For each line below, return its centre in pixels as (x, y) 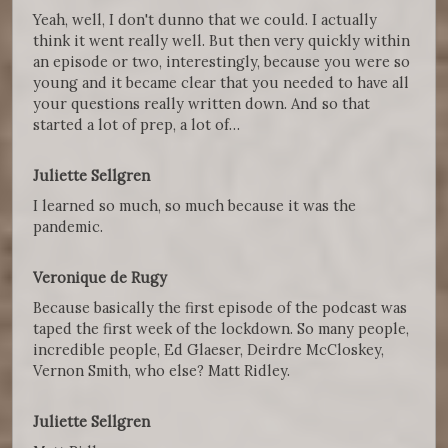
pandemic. (68, 227)
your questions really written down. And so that (201, 104)
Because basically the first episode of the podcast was (220, 308)
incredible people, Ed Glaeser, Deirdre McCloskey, (208, 350)
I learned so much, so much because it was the (194, 206)
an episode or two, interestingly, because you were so (221, 62)
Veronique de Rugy (102, 278)
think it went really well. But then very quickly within (221, 41)
